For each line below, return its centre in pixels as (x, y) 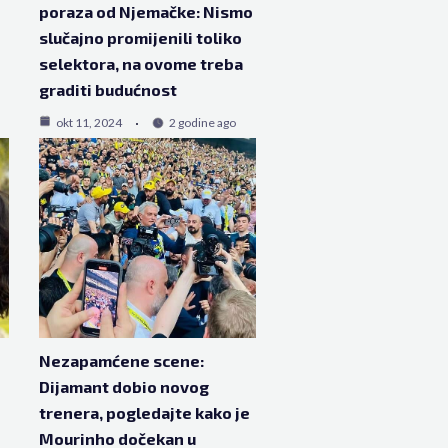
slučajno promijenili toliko (140, 37)
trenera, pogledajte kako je (144, 412)
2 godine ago (202, 122)
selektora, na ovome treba (140, 63)
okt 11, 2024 (88, 122)
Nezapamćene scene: (121, 360)
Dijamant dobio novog (123, 386)
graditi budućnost (107, 89)
